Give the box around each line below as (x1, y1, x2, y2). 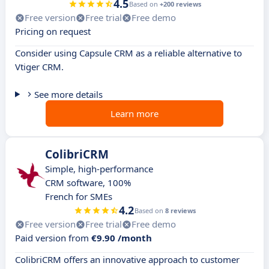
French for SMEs (45, 190, 112, 203)
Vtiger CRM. (15, 61, 64, 73)
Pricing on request (15, 25, 91, 38)
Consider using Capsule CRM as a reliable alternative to (15, 47, 242, 59)
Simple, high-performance (45, 163, 153, 175)
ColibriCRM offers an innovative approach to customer (15, 253, 240, 266)
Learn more (110, 107, 159, 120)
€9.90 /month (91, 232, 152, 244)
